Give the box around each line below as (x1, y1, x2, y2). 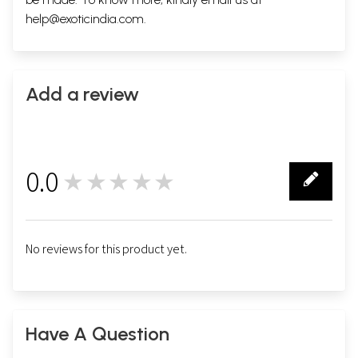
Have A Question (26, 322, 169, 346)
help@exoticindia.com (26, 11, 144, 27)
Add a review (26, 82, 139, 106)
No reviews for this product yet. (26, 241, 187, 258)
